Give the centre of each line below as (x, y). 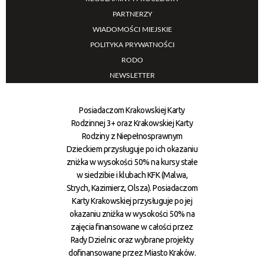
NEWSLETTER (132, 75)
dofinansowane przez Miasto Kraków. (132, 253)
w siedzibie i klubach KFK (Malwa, (132, 175)
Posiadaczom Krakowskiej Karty (132, 110)
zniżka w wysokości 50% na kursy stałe (132, 162)
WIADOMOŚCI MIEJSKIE (132, 29)
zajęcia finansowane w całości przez (132, 227)
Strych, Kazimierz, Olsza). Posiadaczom (132, 188)
